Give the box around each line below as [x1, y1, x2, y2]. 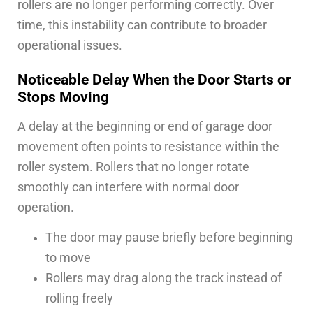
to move [45, 251, 91, 265]
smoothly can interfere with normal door [17, 180, 239, 194]
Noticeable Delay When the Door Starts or [17, 70, 291, 88]
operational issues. [17, 38, 122, 52]
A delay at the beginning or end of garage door [17, 119, 272, 133]
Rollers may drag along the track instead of [45, 271, 282, 286]
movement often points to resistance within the [17, 139, 279, 154]
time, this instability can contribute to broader [17, 17, 267, 32]
